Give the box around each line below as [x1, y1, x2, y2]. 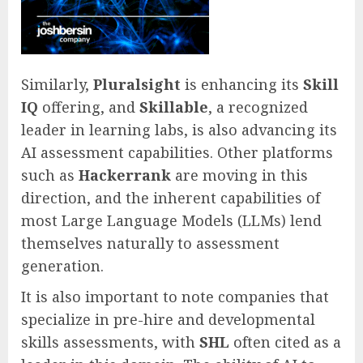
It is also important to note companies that [21, 286, 329, 306]
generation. [21, 255, 104, 275]
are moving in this [171, 164, 308, 185]
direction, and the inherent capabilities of [21, 187, 320, 207]
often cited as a [229, 331, 341, 352]
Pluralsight [93, 74, 181, 94]
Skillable [139, 96, 208, 117]
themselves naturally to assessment [21, 233, 280, 253]
